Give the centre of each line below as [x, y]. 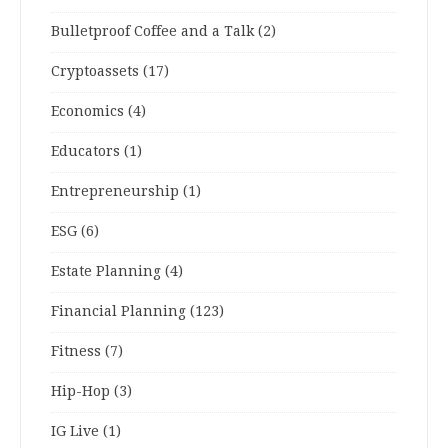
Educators [85, 151]
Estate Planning [106, 271]
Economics [87, 111]
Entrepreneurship [115, 191]
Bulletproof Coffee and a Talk [152, 31]
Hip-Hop [80, 391]
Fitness [76, 351]
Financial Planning [118, 311]
